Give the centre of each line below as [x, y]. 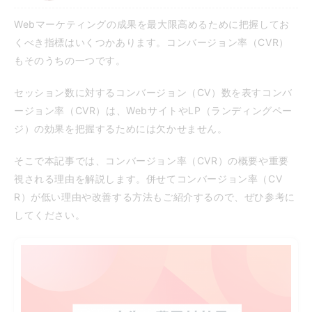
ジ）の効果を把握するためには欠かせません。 [121, 128]
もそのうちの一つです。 [70, 60]
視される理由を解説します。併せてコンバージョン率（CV [148, 179]
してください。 [50, 215]
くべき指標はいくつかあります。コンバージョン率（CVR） [151, 42]
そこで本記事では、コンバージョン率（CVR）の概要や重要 [151, 161]
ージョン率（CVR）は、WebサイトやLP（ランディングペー [154, 110]
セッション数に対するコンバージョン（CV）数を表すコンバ [153, 92]
